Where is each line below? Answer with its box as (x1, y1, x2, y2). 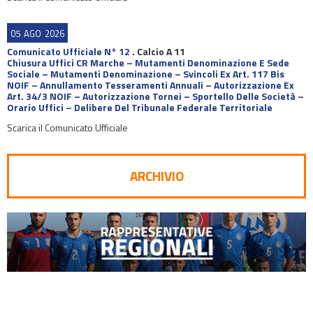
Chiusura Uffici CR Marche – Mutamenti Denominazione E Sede (7, 55, 289, 70)
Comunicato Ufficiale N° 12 (7, 44, 130, 59)
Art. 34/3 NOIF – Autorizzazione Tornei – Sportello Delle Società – (7, 89, 304, 103)
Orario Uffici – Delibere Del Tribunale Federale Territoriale (7, 100, 272, 115)
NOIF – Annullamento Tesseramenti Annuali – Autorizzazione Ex (7, 78, 294, 92)
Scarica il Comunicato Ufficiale (7, 120, 128, 135)
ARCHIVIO (129, 166, 184, 186)
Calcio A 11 (137, 44, 185, 59)
